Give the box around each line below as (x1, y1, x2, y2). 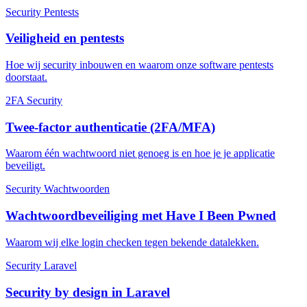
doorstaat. (5, 71, 47, 83)
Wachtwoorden (44, 183, 110, 195)
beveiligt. (5, 160, 45, 172)
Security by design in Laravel (5, 284, 170, 299)
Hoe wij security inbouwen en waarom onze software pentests (5, 59, 273, 71)
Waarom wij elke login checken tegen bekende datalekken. (5, 236, 259, 248)
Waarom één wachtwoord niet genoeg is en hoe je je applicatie (5, 147, 275, 160)
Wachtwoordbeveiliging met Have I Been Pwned (5, 208, 276, 223)
